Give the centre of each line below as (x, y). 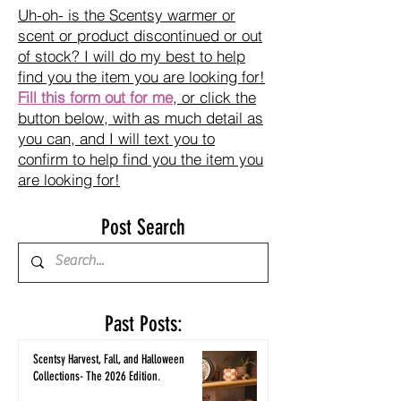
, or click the (214, 97)
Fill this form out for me (95, 97)
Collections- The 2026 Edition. (97, 376)
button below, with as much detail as (141, 117)
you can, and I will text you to (116, 138)
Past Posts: (143, 324)
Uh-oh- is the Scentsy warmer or (127, 14)
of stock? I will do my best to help (132, 55)
